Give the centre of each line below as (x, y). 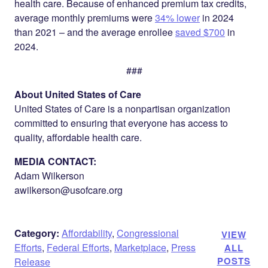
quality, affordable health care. (78, 137)
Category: (37, 233)
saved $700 (200, 32)
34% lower (177, 18)
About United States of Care (78, 94)
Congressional (148, 233)
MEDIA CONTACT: (55, 161)
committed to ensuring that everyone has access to (121, 123)
